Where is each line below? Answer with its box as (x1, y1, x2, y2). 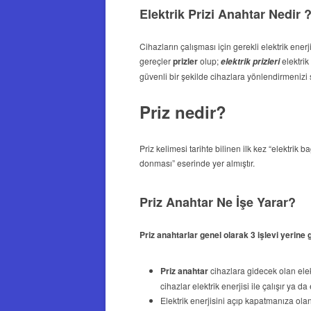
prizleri (252, 55, 280, 67)
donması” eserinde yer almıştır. (139, 156, 255, 169)
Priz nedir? (139, 99, 226, 124)
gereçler (139, 54, 173, 67)
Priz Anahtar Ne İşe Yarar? (139, 192, 296, 211)
